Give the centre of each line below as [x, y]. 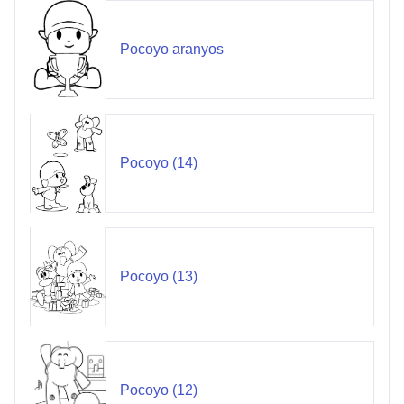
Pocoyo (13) [158, 277]
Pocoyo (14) [158, 163]
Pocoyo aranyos [171, 50]
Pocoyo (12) [158, 390]
